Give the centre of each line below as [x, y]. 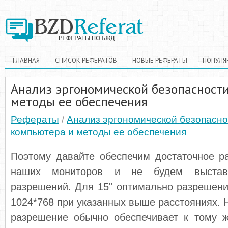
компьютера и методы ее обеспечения [98, 132]
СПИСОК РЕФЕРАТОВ [86, 60]
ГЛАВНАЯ [26, 60]
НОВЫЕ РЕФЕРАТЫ [160, 60]
